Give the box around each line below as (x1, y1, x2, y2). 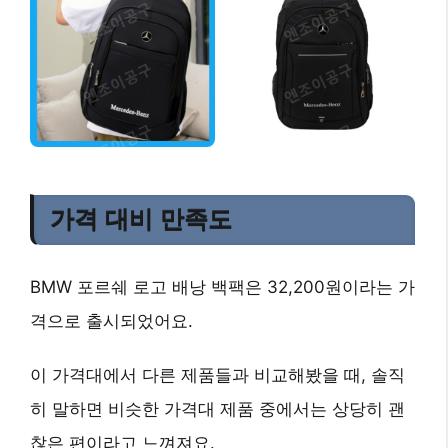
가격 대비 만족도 (50, 206, 232, 234)
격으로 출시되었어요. (30, 311, 193, 332)
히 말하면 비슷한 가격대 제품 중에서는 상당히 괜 (30, 399, 405, 420)
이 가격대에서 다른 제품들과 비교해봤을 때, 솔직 (30, 365, 405, 386)
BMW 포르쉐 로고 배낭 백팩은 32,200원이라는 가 (30, 277, 415, 298)
